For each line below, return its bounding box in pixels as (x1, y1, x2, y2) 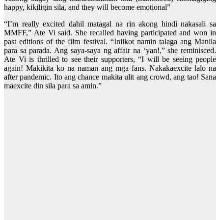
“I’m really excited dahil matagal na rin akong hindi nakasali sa (4, 20, 216, 28)
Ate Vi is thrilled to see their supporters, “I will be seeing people (4, 55, 216, 64)
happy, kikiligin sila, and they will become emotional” (4, 3, 170, 12)
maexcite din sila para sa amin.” (4, 82, 102, 90)
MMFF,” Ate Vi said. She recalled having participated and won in (4, 28, 216, 37)
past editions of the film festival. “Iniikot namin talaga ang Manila (4, 37, 216, 46)
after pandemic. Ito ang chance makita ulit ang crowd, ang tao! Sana (4, 73, 216, 82)
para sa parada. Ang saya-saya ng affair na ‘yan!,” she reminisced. (4, 46, 216, 55)
